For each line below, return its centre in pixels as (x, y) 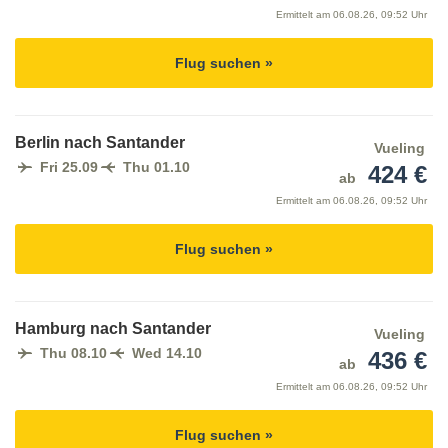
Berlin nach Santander (100, 143)
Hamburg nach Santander (113, 329)
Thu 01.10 (156, 167)
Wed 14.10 (167, 353)
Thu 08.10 (73, 353)
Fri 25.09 (69, 167)
